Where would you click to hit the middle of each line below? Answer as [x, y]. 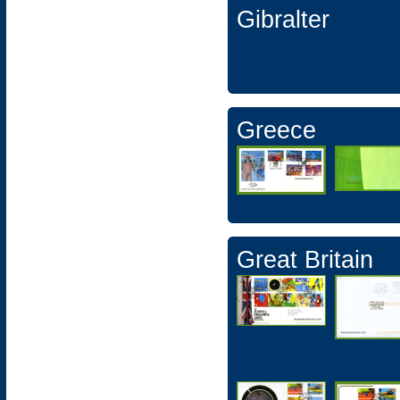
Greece [276, 130]
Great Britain [305, 260]
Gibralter [283, 20]
